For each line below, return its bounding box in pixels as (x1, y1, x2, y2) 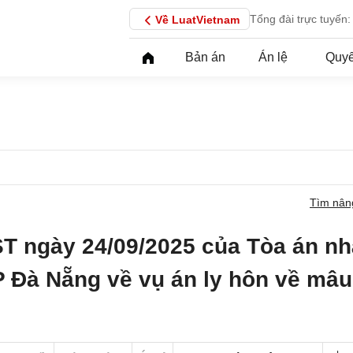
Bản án (184, 50, 225, 64)
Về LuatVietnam (155, 13, 240, 26)
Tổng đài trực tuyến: (250, 13, 351, 25)
